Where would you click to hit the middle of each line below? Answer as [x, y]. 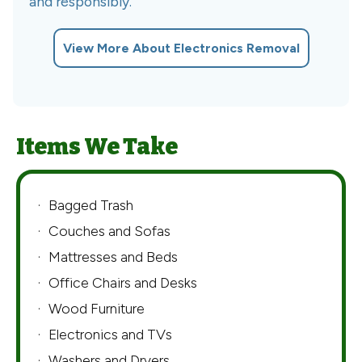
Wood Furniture [97, 308]
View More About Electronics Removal [181, 48]
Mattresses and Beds [113, 256]
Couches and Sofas [109, 230]
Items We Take [97, 146]
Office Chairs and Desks [123, 282]
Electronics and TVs [110, 334]
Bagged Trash [91, 204]
